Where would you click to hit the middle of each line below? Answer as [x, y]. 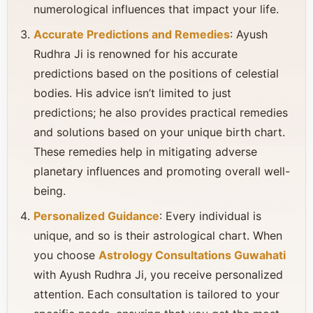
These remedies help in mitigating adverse [145, 152]
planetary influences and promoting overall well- [162, 171]
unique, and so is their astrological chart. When [158, 235]
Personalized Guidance [96, 216]
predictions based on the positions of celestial [156, 73]
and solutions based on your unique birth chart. [159, 132]
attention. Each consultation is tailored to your [156, 294]
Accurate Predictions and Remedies [132, 34]
